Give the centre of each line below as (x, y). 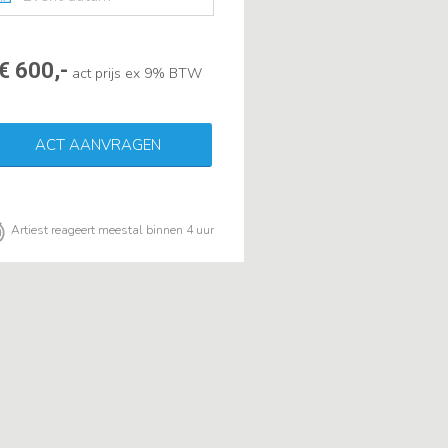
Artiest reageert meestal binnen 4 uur (113, 230)
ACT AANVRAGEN (97, 145)
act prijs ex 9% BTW (137, 73)
